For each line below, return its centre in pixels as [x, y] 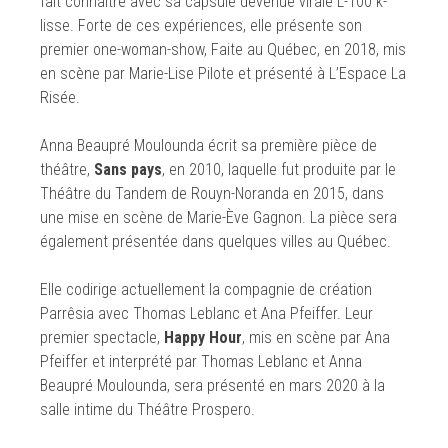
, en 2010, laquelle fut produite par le [279, 169]
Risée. [60, 97]
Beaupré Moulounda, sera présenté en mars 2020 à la [212, 385]
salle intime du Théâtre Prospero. [147, 409]
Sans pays [128, 169]
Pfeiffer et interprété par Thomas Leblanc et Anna [201, 361]
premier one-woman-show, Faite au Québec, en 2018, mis [223, 49]
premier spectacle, [102, 337]
